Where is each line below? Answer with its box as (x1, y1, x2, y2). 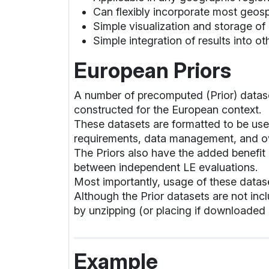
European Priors (74, 57, 231, 83)
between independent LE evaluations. (74, 160, 258, 174)
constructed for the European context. (74, 103, 261, 116)
